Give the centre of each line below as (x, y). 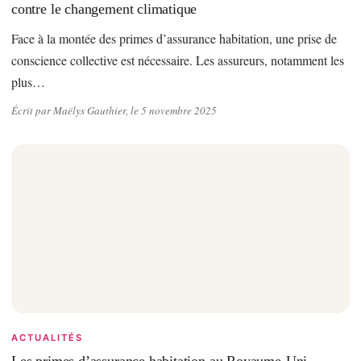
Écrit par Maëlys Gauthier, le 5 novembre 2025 (114, 111)
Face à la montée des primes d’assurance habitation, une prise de (174, 38)
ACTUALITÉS (48, 338)
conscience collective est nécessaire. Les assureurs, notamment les (178, 60)
